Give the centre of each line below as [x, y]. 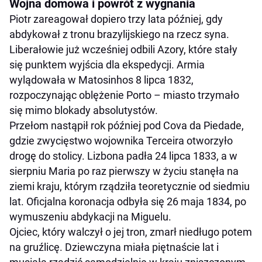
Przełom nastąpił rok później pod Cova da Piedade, [127, 126]
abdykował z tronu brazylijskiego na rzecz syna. [119, 35]
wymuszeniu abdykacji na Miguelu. [90, 217]
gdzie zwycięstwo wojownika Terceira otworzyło [121, 141]
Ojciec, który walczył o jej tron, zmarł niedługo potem [131, 232]
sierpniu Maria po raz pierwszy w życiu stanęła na [124, 171]
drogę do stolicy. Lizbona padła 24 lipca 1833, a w [123, 156]
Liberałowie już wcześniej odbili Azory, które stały [123, 50]
